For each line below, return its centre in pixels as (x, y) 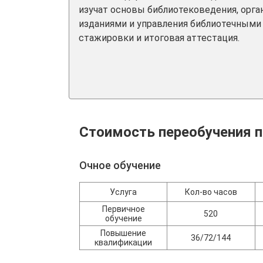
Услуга (124, 192)
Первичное (123, 209)
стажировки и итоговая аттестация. (159, 38)
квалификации (124, 242)
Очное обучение (120, 165)
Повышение (124, 233)
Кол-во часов (211, 192)
